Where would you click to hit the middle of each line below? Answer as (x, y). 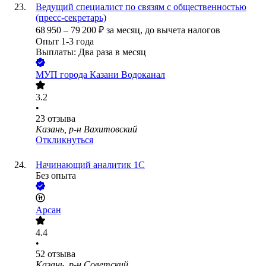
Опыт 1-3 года (65, 42)
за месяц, (126, 30)
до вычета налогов (183, 30)
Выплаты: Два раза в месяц (91, 52)
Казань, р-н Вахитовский (86, 129)
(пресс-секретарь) (71, 18)
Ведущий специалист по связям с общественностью (141, 7)
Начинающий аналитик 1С (90, 165)
